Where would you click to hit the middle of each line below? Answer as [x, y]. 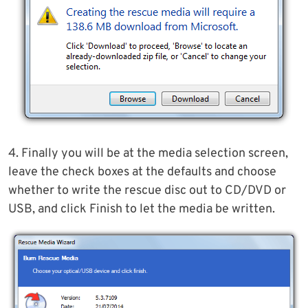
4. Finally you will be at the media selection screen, [148, 153]
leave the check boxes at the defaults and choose [142, 172]
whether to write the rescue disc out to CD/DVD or [147, 190]
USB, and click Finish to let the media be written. [142, 209]
